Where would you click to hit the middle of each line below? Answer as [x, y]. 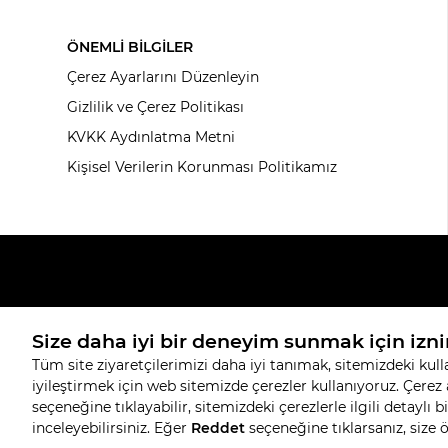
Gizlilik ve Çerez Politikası [156, 107]
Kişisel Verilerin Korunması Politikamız [202, 167]
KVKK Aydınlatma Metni [151, 137]
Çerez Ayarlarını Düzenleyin [163, 77]
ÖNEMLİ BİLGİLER [130, 47]
